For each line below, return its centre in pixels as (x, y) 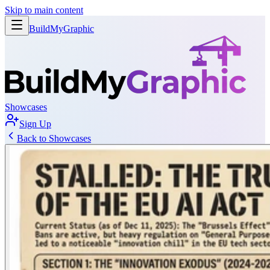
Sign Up (35, 124)
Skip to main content (44, 10)
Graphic (79, 29)
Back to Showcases (54, 138)
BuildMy (46, 29)
